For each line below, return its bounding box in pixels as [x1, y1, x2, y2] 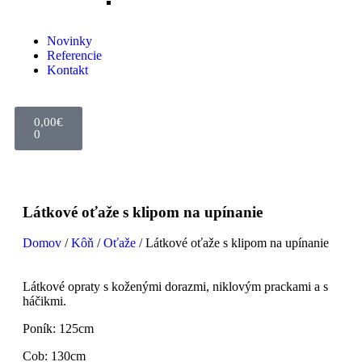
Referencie [47, 48, 102, 62]
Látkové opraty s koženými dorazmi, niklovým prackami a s [23, 280, 328, 293]
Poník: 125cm [23, 322, 94, 335]
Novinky [47, 34, 92, 48]
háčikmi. [23, 294, 66, 308]
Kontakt [47, 63, 88, 77]
